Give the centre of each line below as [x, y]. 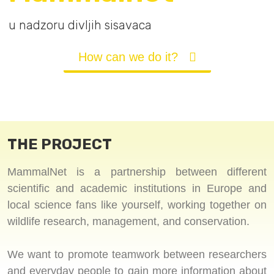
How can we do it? [128, 57]
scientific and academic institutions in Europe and [137, 188]
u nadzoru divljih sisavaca [80, 25]
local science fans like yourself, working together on [137, 205]
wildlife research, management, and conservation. [128, 221]
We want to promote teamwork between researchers [137, 254]
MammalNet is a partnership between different [137, 172]
